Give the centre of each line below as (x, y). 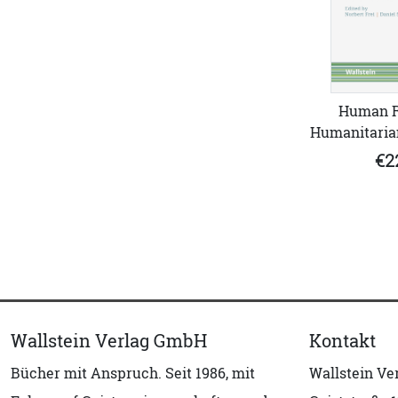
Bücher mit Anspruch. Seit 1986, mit (133, 373)
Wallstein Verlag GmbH (109, 340)
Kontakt (342, 340)
